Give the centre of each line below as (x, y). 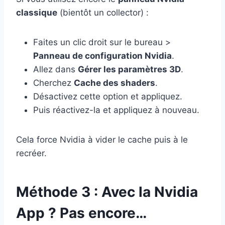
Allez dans (55, 69)
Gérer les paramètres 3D (129, 69)
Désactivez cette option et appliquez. (108, 96)
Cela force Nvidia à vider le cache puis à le (102, 139)
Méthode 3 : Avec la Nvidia (107, 192)
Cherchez (53, 83)
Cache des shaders (115, 83)
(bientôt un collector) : (103, 12)
